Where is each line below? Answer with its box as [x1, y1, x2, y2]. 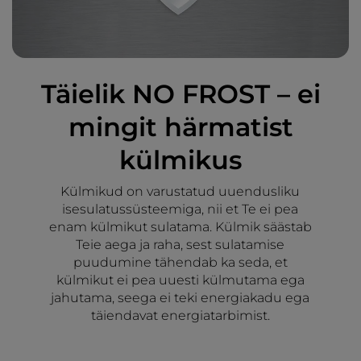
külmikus [119, 143, 242, 176]
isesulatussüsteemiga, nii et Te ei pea [62, 201, 299, 217]
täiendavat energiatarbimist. [90, 307, 270, 323]
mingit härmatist [68, 110, 293, 143]
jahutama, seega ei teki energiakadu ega [51, 289, 310, 305]
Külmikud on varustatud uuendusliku [60, 183, 301, 199]
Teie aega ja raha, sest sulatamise [76, 236, 285, 252]
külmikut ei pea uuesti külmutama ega [56, 272, 305, 288]
